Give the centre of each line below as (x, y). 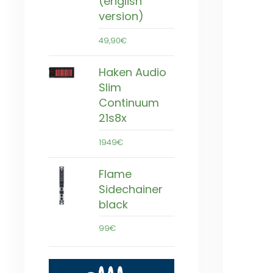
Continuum (129, 102)
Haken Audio (133, 72)
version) (121, 16)
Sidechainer (131, 189)
